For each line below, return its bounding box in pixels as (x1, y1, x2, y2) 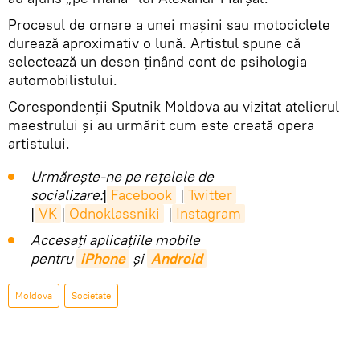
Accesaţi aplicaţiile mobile (31, 231, 200, 249)
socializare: (31, 186, 103, 204)
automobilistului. (8, 71, 117, 89)
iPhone (80, 249, 125, 268)
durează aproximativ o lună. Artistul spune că (8, 34, 301, 52)
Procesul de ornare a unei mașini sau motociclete (8, 15, 330, 34)
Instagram (176, 204, 241, 223)
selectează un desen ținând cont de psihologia (8, 52, 307, 71)
